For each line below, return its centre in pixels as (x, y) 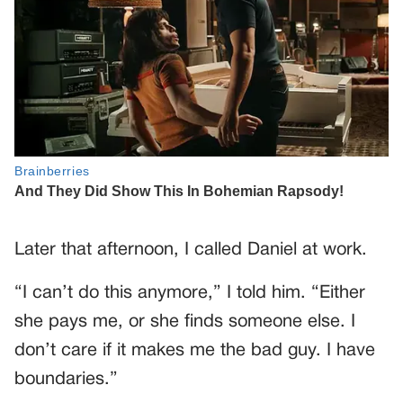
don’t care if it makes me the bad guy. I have (195, 350)
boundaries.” (66, 379)
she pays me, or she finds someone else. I (185, 322)
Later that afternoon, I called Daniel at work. (191, 250)
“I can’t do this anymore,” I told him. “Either (190, 293)
